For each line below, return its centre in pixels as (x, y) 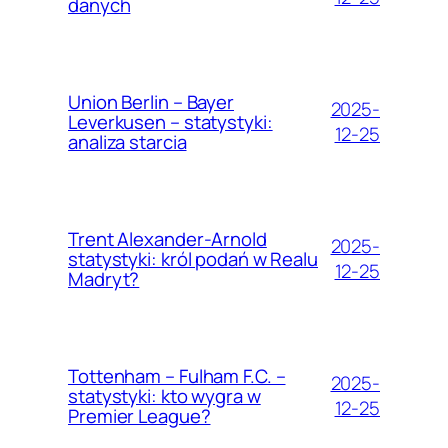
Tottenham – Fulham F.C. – (177, 375)
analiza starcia (127, 141)
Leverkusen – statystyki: (170, 121)
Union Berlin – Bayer (151, 101)
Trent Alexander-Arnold (167, 238)
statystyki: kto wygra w (164, 395)
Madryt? (104, 278)
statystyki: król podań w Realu (193, 258)
